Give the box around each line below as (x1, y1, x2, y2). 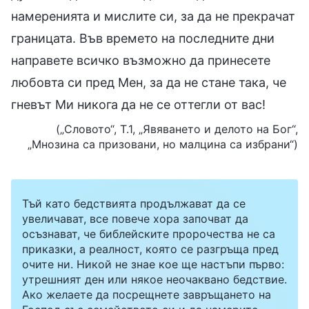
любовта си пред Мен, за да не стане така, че (11, 74, 286, 90)
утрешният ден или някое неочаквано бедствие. (22, 272, 287, 286)
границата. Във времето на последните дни (11, 30, 275, 46)
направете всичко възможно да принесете (11, 52, 270, 68)
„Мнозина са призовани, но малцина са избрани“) (28, 137, 298, 151)
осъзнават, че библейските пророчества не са (22, 226, 275, 241)
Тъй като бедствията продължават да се (22, 196, 246, 210)
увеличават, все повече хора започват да (22, 211, 248, 226)
